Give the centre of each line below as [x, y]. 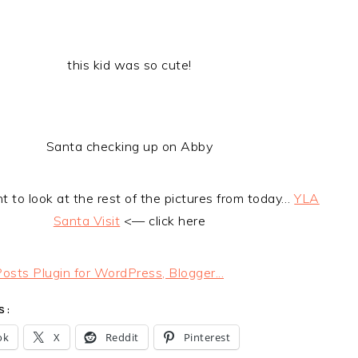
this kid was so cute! [129, 65]
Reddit [122, 337]
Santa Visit [87, 221]
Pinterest [207, 337]
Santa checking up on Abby [129, 146]
